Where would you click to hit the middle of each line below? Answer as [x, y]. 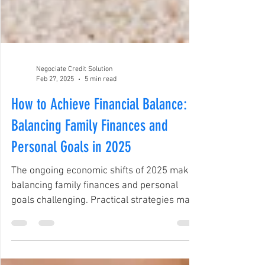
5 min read [101, 100]
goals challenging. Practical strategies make [106, 222]
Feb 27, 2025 [55, 100]
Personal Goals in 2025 [71, 168]
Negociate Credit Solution [74, 91]
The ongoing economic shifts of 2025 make [103, 192]
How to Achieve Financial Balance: [99, 126]
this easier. [34, 237]
